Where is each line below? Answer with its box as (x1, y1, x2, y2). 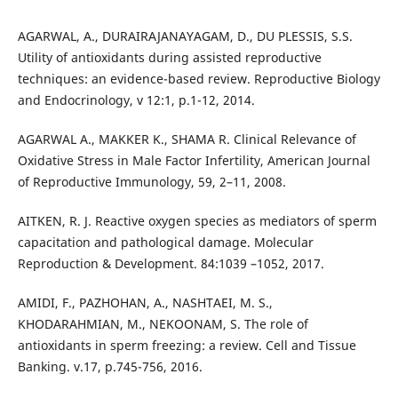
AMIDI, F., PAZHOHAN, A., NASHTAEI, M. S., (17, 294, 273, 312)
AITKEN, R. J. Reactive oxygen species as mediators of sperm (17, 212, 377, 230)
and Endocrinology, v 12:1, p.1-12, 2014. (17, 92, 255, 109)
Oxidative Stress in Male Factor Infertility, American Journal (17, 152, 370, 170)
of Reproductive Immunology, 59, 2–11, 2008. (17, 173, 286, 191)
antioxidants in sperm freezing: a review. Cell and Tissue (17, 337, 356, 354)
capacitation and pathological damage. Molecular (17, 234, 314, 251)
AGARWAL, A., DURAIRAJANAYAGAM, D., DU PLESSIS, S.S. (17, 28, 353, 45)
